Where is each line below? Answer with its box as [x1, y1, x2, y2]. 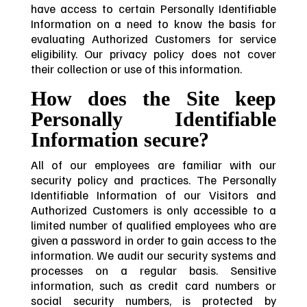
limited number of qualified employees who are [30, 217, 277, 232]
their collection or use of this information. [30, 61, 242, 77]
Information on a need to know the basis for [30, 16, 277, 32]
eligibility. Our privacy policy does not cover [30, 46, 277, 62]
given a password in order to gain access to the [30, 232, 277, 247]
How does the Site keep [30, 86, 277, 110]
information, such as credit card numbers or [30, 277, 277, 293]
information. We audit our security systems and [30, 247, 277, 262]
